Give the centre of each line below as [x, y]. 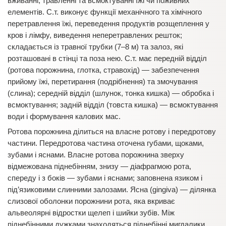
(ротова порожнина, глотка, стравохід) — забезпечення [103, 70]
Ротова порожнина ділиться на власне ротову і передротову [112, 131]
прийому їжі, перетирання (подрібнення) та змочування [103, 81]
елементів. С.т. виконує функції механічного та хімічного [105, 12]
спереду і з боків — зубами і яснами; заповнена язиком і [105, 178]
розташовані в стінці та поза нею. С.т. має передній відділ [107, 58]
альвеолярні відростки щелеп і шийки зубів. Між [91, 213]
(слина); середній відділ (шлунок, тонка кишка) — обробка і [111, 93]
